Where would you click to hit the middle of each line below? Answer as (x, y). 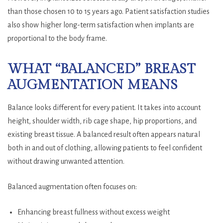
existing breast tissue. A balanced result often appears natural (104, 134)
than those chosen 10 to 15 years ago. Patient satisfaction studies (109, 11)
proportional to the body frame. (57, 38)
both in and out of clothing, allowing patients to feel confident (105, 148)
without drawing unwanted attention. (66, 161)
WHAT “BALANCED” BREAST (102, 69)
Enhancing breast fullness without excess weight (94, 212)
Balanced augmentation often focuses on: (72, 186)
